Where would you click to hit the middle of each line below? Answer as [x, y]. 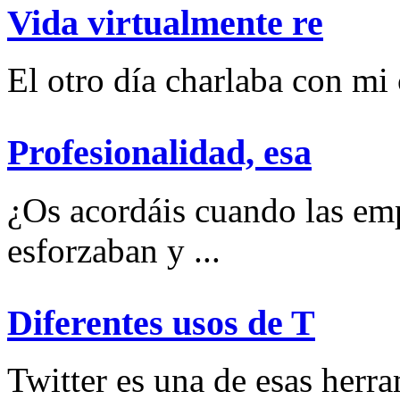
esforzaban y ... [114, 250]
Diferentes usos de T [161, 322]
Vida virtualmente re [165, 22]
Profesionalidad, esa [159, 153]
